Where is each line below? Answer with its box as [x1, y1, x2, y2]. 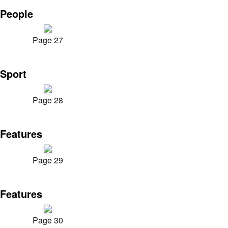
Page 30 [33, 214, 63, 226]
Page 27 [33, 34, 63, 46]
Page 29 [33, 154, 63, 166]
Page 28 [33, 94, 63, 106]
